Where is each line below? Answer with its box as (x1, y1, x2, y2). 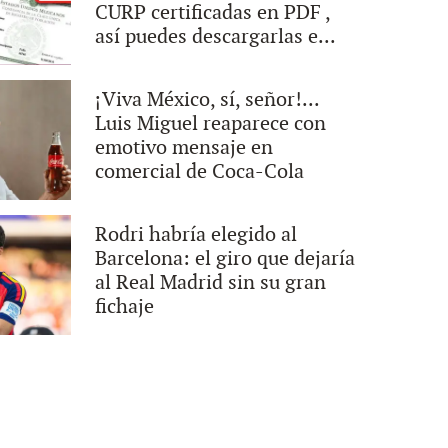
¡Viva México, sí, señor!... (95, 88, 320, 112)
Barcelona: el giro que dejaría (95, 247, 356, 271)
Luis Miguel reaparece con (95, 112, 327, 136)
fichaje (95, 295, 155, 319)
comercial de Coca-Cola (95, 160, 305, 184)
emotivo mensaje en (95, 136, 274, 160)
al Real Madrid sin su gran (95, 271, 327, 295)
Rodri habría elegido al (95, 223, 298, 247)
